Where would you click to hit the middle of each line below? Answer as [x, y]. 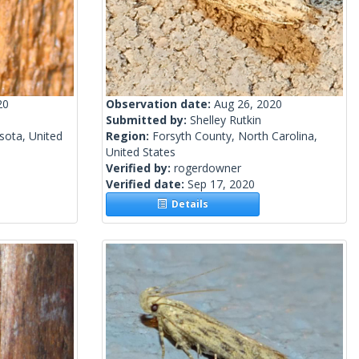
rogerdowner [208, 168]
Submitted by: [148, 120]
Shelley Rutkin [226, 120]
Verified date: [147, 184]
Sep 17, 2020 [221, 184]
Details [188, 204]
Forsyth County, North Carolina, [235, 136]
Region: [129, 136]
